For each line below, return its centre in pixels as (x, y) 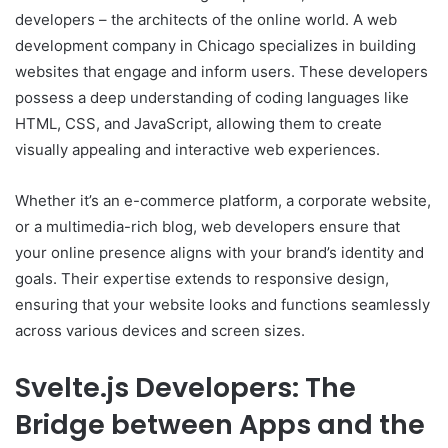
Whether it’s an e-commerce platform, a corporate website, (223, 200)
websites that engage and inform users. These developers (221, 71)
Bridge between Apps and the (220, 424)
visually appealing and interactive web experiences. (197, 149)
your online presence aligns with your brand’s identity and (219, 252)
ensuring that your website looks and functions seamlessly (222, 304)
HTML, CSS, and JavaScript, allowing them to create (198, 123)
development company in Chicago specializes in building (215, 45)
